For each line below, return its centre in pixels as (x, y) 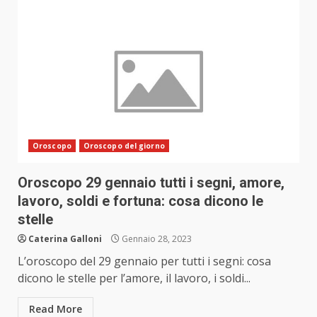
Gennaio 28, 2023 (156, 239)
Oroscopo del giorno (124, 146)
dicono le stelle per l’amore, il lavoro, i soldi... (134, 278)
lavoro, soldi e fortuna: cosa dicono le (140, 201)
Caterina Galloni (65, 239)
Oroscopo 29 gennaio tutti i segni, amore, (151, 183)
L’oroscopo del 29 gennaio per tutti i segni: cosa (144, 261)
